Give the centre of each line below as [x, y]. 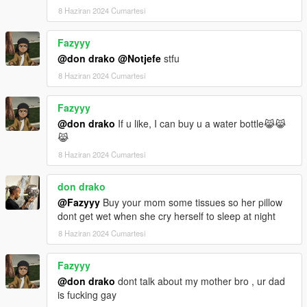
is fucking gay [87, 294]
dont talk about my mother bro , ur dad [200, 281]
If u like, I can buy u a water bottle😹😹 [200, 123]
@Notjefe [139, 58]
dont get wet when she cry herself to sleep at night [167, 216]
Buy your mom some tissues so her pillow [191, 202]
